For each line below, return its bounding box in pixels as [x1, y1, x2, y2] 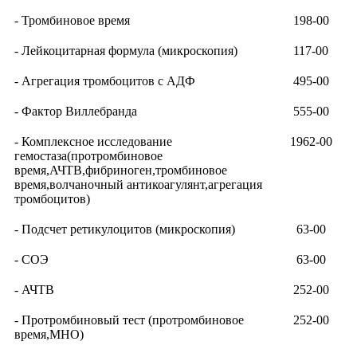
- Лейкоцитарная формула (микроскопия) [14, 44, 237, 58]
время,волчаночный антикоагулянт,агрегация [14, 178, 262, 192]
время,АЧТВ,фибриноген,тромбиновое [14, 163, 227, 178]
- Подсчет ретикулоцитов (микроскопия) [14, 222, 235, 237]
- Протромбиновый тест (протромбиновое [14, 313, 244, 328]
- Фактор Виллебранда [14, 104, 137, 119]
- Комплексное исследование [14, 135, 172, 149]
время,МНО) [14, 328, 84, 342]
